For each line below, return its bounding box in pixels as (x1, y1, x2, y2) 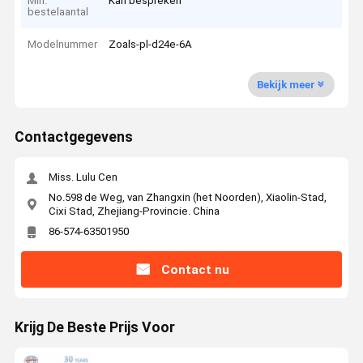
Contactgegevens (14, 129, 133, 146)
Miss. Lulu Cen (48, 171, 117, 184)
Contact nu (160, 262, 229, 277)
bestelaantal (28, 5, 89, 18)
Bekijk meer (256, 78, 315, 91)
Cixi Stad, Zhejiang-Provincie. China (48, 204, 220, 217)
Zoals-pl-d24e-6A (109, 38, 193, 51)
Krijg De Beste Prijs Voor (14, 319, 175, 336)
